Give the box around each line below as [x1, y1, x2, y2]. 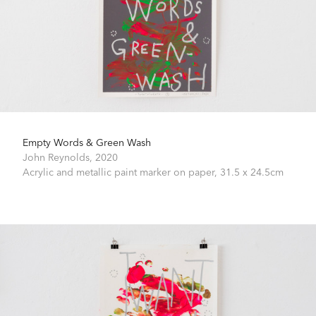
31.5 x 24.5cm [220, 164, 284, 178]
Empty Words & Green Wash [23, 134, 151, 149]
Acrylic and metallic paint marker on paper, [23, 164, 220, 178]
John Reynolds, [23, 149, 95, 164]
